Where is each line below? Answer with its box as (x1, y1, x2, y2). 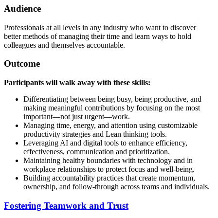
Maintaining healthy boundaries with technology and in (23, 156, 193, 165)
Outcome (4, 58, 40, 69)
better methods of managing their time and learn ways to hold (4, 32, 191, 40)
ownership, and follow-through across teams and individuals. (23, 182, 210, 191)
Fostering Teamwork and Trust (4, 200, 128, 211)
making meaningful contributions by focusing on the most (23, 104, 200, 112)
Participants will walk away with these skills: (4, 78, 150, 87)
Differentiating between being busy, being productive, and (23, 95, 201, 104)
